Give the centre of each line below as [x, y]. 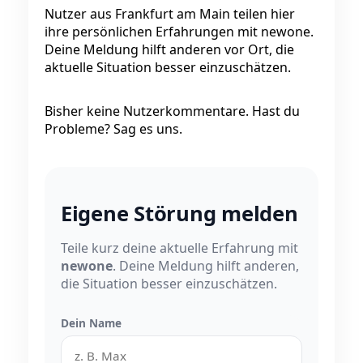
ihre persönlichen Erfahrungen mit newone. [179, 32]
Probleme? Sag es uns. [113, 129]
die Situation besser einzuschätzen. [169, 283]
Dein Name [91, 322]
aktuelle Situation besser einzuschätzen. [168, 68]
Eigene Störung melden [179, 213]
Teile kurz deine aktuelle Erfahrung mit [179, 248]
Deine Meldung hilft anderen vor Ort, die [169, 50]
